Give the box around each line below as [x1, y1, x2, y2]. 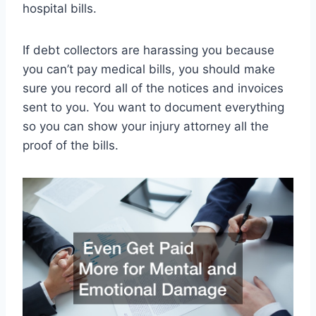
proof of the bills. [23, 138, 119, 152]
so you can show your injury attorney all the [23, 119, 269, 133]
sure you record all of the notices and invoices [23, 80, 284, 95]
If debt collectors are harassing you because [23, 42, 274, 57]
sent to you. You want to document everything [23, 99, 284, 114]
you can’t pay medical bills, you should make [23, 61, 275, 76]
